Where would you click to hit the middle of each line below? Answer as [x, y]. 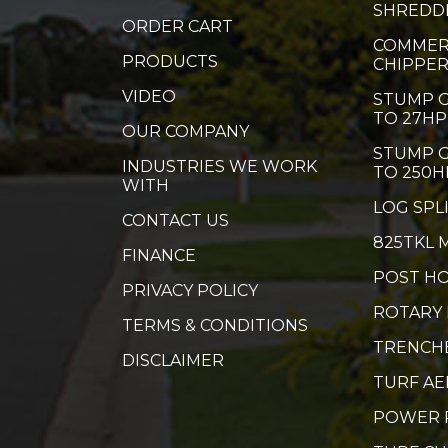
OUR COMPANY [185, 132]
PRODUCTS [170, 62]
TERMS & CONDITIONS [215, 326]
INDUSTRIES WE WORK [219, 167]
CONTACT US [175, 221]
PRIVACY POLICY [190, 291]
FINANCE [159, 256]
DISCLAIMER [173, 361]
